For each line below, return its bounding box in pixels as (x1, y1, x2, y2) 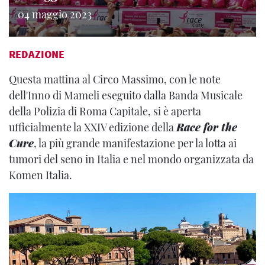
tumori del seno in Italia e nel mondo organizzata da (9, 152, 254, 166)
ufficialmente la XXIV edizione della (9, 120, 176, 134)
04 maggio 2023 (18, 7, 92, 21)
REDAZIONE (9, 47, 64, 61)
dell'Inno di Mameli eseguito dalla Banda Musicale (9, 88, 243, 102)
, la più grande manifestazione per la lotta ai (34, 136, 237, 150)
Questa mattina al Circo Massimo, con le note (9, 72, 221, 86)
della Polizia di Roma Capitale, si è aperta (9, 104, 201, 118)
